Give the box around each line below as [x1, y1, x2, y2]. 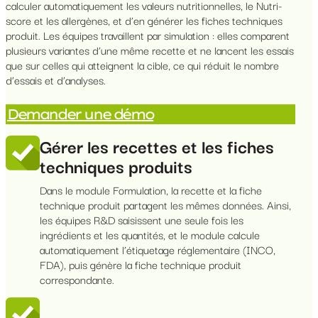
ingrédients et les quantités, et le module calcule [40, 226, 260, 243]
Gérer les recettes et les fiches [40, 132, 274, 160]
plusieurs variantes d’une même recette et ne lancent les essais [6, 41, 294, 59]
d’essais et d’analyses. [6, 71, 106, 89]
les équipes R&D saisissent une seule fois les [40, 211, 243, 229]
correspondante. [40, 270, 114, 288]
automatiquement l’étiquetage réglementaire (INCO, [40, 241, 275, 258]
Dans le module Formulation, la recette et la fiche [40, 181, 262, 199]
